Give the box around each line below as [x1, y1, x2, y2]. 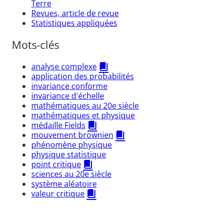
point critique [31, 158, 81, 170]
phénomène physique [31, 139, 112, 150]
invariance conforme [31, 80, 108, 91]
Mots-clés [12, 38, 59, 52]
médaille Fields [31, 119, 86, 131]
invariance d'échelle [31, 90, 104, 101]
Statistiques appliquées [31, 17, 117, 28]
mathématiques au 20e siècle [31, 100, 139, 111]
